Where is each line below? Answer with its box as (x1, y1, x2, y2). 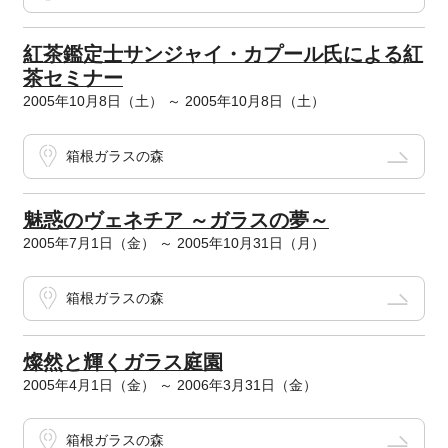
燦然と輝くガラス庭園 (22, 351, 223, 373)
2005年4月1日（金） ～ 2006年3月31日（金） (22, 377, 317, 393)
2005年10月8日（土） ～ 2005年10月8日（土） (22, 93, 325, 109)
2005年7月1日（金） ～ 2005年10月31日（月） (22, 235, 325, 251)
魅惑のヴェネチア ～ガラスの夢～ (22, 209, 329, 231)
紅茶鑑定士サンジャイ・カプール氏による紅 (22, 43, 423, 65)
